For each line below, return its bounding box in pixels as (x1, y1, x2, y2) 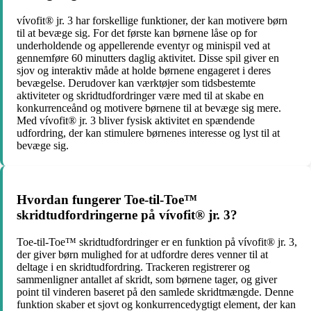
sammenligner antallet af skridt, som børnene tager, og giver (17, 274, 277, 286)
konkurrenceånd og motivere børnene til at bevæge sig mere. (17, 101, 281, 114)
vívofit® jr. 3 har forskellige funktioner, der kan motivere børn (17, 14, 287, 26)
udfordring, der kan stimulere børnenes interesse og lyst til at (17, 126, 280, 139)
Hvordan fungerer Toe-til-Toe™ (17, 192, 197, 208)
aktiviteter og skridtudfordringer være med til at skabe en (17, 89, 264, 101)
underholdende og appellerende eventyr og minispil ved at (17, 39, 270, 51)
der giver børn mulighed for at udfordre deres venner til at (17, 249, 268, 261)
